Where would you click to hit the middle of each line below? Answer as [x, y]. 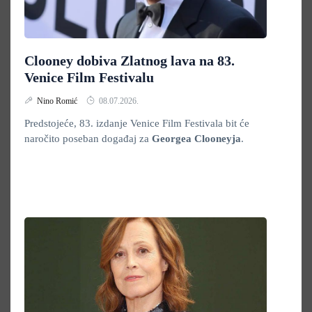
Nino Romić [58, 101]
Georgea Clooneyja [196, 139]
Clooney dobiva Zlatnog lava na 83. [130, 61]
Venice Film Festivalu [89, 77]
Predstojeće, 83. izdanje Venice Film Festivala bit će [137, 123]
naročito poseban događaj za [88, 139]
